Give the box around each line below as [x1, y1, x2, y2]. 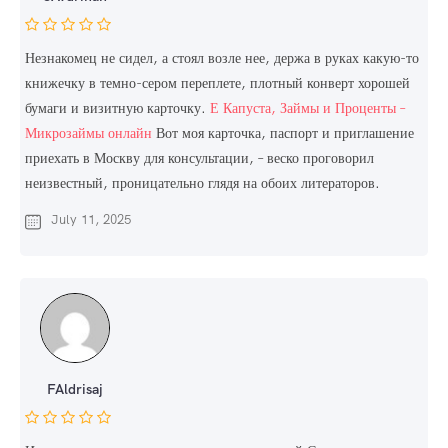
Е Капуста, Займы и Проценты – [210, 99, 405, 118]
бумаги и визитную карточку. [25, 99, 210, 118]
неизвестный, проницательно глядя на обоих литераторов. [25, 174, 380, 193]
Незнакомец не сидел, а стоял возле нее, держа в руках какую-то [25, 49, 419, 68]
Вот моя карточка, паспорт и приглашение [152, 124, 414, 143]
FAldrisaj [47, 380, 103, 399]
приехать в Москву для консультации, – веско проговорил [25, 149, 374, 168]
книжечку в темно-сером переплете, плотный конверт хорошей [25, 74, 410, 93]
